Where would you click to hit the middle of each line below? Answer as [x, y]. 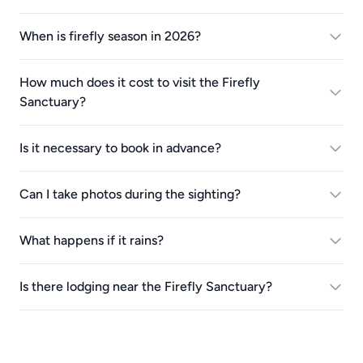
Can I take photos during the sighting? [130, 194]
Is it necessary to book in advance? [120, 148]
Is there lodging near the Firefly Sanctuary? [146, 287]
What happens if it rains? [92, 241]
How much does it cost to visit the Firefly [140, 83]
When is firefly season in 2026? [110, 36]
